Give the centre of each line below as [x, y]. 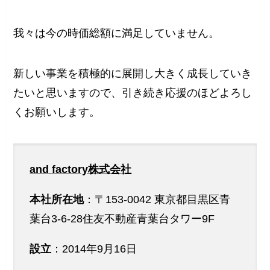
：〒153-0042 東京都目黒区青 [157, 199]
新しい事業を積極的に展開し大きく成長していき [133, 74]
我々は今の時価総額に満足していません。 [117, 33]
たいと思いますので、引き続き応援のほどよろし [133, 93]
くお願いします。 [57, 112]
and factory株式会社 [81, 170]
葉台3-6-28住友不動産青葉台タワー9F [122, 218]
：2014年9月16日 [94, 249]
